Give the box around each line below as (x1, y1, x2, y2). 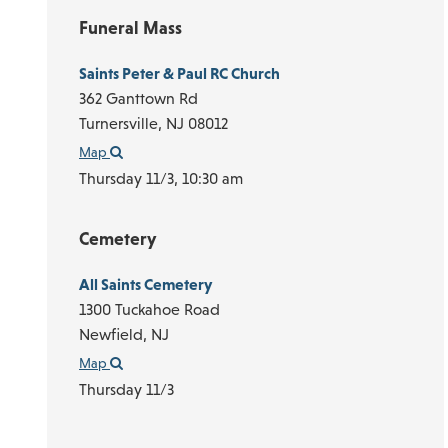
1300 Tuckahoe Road (79, 299, 220, 318)
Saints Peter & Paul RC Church (79, 64, 280, 83)
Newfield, (79, 324, 151, 343)
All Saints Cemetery (79, 274, 212, 293)
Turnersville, (79, 114, 166, 133)
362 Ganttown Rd (79, 89, 198, 108)
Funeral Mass (79, 17, 182, 39)
